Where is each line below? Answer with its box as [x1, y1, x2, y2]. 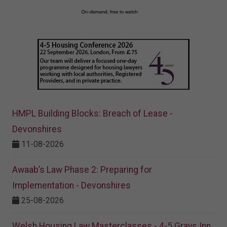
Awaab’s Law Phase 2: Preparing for [12, 164, 152, 175]
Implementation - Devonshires [12, 180, 131, 191]
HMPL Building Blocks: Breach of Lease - [12, 108, 173, 119]
